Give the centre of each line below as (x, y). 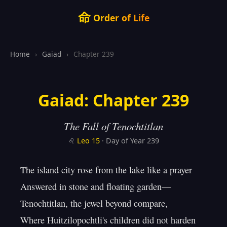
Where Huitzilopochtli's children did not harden (108, 220)
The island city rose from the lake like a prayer (106, 170)
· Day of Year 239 (129, 141)
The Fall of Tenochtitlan (113, 126)
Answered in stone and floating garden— (96, 186)
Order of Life (120, 17)
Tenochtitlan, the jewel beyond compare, (94, 203)
